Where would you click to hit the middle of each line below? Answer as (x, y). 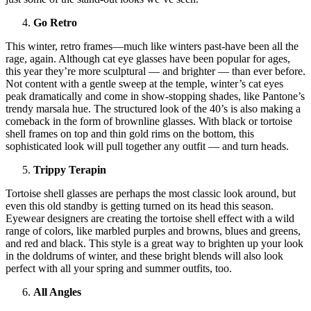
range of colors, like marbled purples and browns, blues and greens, (153, 231)
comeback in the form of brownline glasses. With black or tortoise (149, 121)
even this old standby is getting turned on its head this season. (140, 206)
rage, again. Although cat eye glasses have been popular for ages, (148, 59)
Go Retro (55, 23)
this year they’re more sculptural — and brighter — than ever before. (155, 72)
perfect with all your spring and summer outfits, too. (119, 269)
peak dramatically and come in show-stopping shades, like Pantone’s (155, 96)
